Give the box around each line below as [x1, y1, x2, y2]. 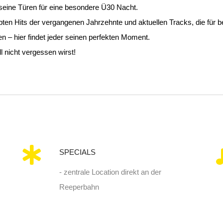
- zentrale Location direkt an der [59, 168, 161, 177]
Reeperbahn [59, 183, 99, 192]
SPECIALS [59, 148, 96, 157]
